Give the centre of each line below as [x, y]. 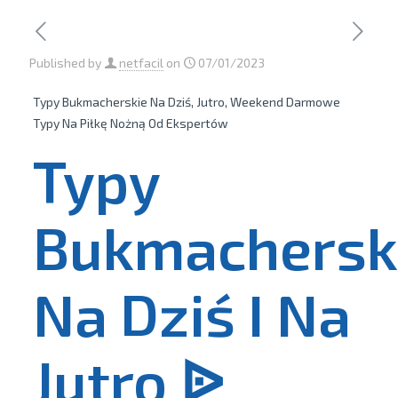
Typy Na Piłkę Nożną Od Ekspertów [130, 123]
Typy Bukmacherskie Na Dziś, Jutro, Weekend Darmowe [186, 102]
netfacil [141, 63]
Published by [65, 63]
